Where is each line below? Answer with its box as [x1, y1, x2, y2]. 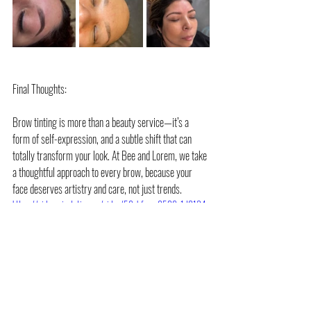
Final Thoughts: [12, 81, 67, 98]
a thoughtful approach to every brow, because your [12, 164, 194, 181]
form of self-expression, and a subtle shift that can [12, 131, 194, 148]
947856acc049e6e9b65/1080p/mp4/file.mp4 [12, 212, 171, 227]
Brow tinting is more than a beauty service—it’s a [12, 114, 191, 131]
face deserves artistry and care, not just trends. [12, 180, 182, 198]
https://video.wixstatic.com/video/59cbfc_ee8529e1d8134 [12, 197, 206, 212]
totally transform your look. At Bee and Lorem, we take [12, 147, 209, 165]
